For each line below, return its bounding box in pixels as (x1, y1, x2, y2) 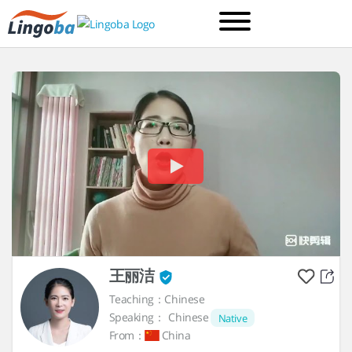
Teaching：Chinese (108, 291, 205, 307)
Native (218, 310, 247, 325)
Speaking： (108, 310, 165, 325)
